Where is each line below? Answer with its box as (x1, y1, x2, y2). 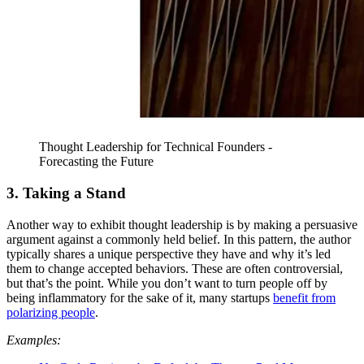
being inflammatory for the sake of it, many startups (6, 290, 273, 305)
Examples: (6, 332, 61, 347)
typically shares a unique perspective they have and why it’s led (6, 246, 331, 261)
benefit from (273, 290, 336, 305)
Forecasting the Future (39, 154, 154, 169)
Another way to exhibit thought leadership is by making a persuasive (6, 217, 357, 232)
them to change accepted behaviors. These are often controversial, (6, 261, 343, 275)
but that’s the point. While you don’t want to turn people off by (6, 275, 327, 290)
